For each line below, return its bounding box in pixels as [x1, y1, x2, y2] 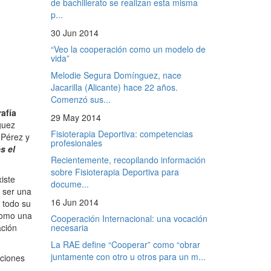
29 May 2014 [50, 111, 101, 123]
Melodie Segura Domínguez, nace [50, 69, 181, 81]
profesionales [50, 137, 102, 149]
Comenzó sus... [50, 93, 111, 105]
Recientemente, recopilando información [50, 154, 206, 166]
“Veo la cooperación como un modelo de [50, 43, 206, 55]
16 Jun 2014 [50, 196, 99, 208]
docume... [50, 178, 89, 190]
